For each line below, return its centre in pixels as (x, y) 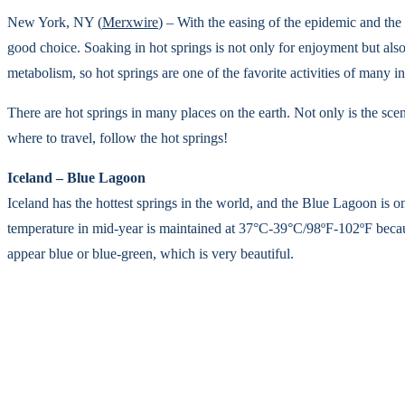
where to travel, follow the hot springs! (118, 138)
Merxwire (130, 22)
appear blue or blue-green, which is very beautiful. (151, 254)
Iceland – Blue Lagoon (76, 178)
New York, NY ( (55, 22)
